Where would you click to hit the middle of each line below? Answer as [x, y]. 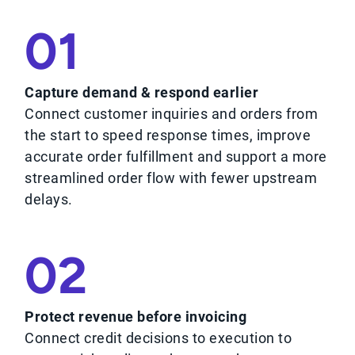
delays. [49, 200]
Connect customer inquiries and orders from [172, 114]
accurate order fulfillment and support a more [176, 157]
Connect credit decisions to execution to [158, 338]
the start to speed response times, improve [168, 136]
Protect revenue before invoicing [136, 317]
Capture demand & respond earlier [142, 93]
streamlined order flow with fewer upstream [171, 178]
